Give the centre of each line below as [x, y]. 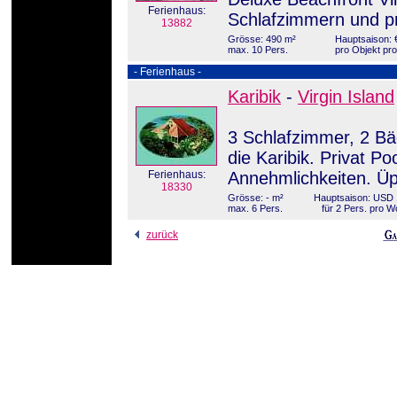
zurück [162, 235]
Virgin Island [346, 97]
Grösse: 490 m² [262, 39]
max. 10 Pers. [258, 50]
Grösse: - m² [256, 198]
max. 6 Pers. [255, 208]
